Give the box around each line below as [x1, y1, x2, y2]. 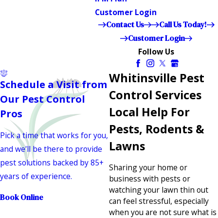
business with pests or [109, 173, 190, 184]
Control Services [109, 87, 201, 103]
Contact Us [106, 19, 144, 30]
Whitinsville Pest [109, 70, 204, 86]
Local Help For [109, 104, 190, 120]
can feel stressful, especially [109, 196, 209, 207]
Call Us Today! [159, 19, 207, 30]
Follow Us [138, 46, 175, 57]
